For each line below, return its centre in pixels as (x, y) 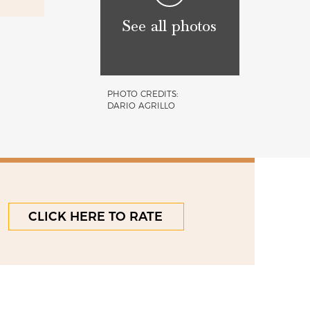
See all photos (170, 27)
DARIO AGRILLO (141, 105)
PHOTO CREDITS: (142, 93)
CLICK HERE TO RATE (96, 216)
